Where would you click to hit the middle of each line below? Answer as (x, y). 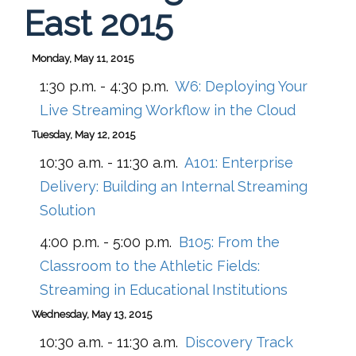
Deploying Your (256, 86)
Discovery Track (239, 342)
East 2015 (99, 23)
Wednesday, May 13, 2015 (92, 314)
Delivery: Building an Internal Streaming (174, 186)
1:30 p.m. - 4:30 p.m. (104, 86)
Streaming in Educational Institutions (164, 289)
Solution (68, 210)
